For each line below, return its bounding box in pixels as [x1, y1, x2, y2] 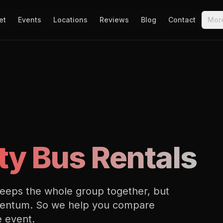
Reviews [99, 15, 129, 24]
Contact [168, 15, 196, 24]
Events [17, 15, 41, 24]
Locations [53, 15, 88, 24]
